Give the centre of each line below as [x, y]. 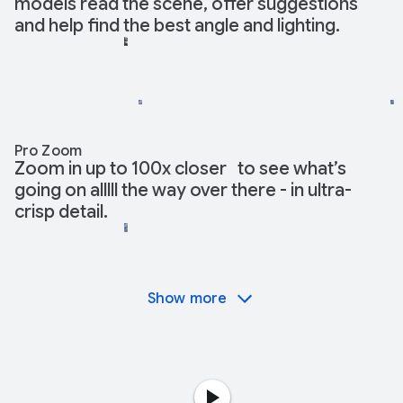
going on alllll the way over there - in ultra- [183, 191]
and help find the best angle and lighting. [177, 26]
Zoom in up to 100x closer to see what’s [180, 169]
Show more [187, 299]
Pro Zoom [48, 152]
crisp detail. [61, 212]
